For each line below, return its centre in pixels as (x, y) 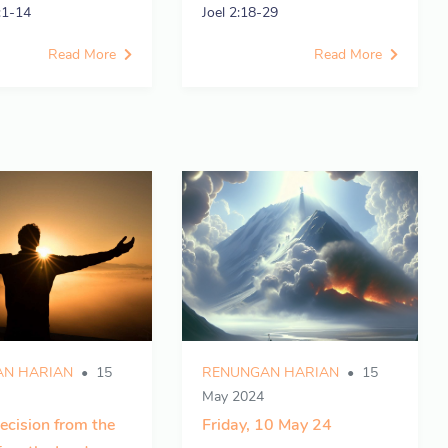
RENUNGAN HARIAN (270, 372)
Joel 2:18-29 (240, 12)
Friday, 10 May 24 (267, 425)
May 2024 (233, 396)
